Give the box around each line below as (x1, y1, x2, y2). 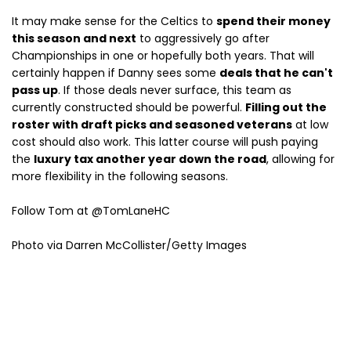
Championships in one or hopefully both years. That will (12, 48, 314, 63)
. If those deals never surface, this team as (58, 82, 291, 98)
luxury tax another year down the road (34, 151, 266, 167)
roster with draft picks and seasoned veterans (12, 117, 292, 132)
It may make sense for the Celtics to (12, 13, 216, 29)
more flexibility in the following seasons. (12, 168, 228, 184)
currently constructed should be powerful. (12, 100, 245, 115)
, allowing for (266, 151, 335, 167)
